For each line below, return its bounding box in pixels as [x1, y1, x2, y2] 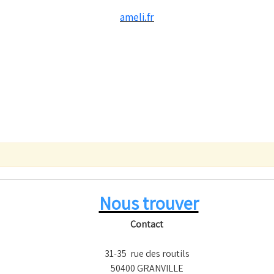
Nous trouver [98, 191, 199, 215]
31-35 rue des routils [104, 247, 190, 260]
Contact [130, 218, 163, 231]
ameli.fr [120, 10, 154, 24]
